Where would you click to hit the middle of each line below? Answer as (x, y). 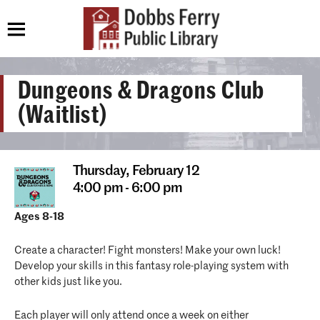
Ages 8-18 (39, 217)
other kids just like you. (68, 282)
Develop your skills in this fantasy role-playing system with (151, 266)
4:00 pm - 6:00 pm (127, 188)
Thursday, (102, 171)
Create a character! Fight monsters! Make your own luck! (147, 250)
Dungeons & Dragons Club (141, 91)
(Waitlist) (62, 115)
